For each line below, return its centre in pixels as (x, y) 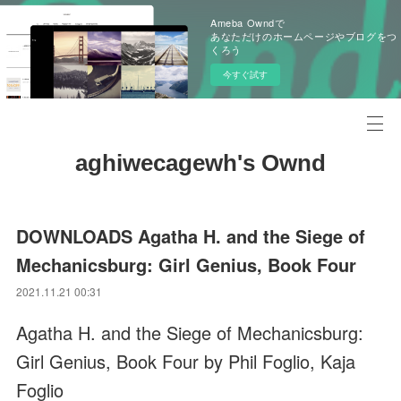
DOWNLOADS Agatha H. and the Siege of (191, 236)
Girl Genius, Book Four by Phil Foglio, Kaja (186, 361)
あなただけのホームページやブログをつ (304, 36)
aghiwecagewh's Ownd (200, 163)
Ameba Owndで (248, 22)
